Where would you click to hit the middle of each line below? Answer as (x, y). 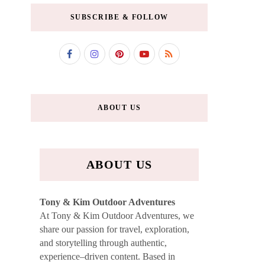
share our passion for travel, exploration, (114, 229)
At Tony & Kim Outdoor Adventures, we (117, 216)
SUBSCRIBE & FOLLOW (119, 17)
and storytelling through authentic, (103, 243)
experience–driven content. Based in (107, 256)
